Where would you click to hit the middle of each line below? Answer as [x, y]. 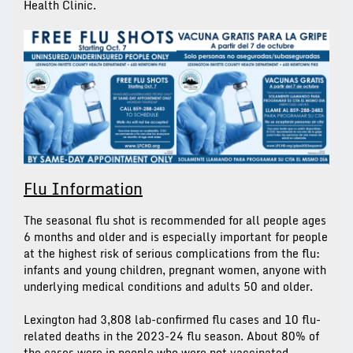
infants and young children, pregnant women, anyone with [175, 270]
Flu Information [83, 189]
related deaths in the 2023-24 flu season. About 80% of [171, 336]
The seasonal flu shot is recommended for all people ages [175, 221]
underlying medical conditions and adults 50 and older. [168, 287]
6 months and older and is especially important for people [176, 237]
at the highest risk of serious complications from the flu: [172, 254]
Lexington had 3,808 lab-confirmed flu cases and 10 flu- [172, 320]
